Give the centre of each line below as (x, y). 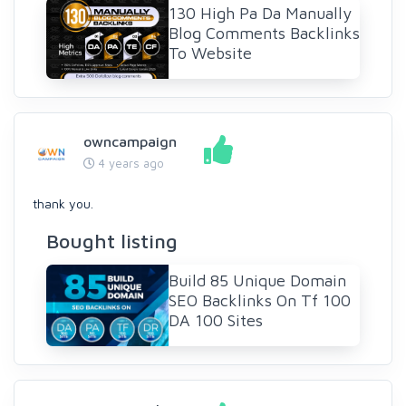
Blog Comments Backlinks (264, 33)
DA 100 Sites (216, 320)
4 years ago (130, 163)
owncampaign (130, 141)
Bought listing (112, 241)
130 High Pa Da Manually (260, 13)
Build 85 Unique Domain (257, 280)
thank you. (63, 203)
